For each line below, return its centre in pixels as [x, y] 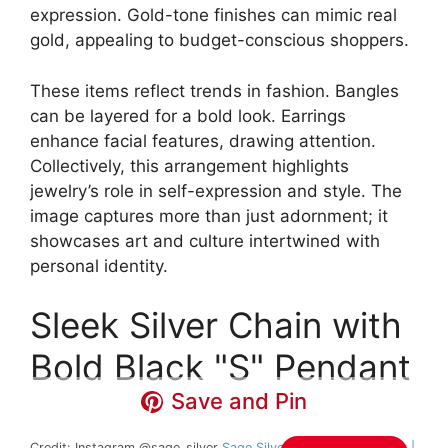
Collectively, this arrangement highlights [189, 165]
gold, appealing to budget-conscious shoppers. [219, 40]
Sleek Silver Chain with [216, 325]
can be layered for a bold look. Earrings [188, 115]
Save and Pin [239, 401]
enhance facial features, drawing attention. [203, 140]
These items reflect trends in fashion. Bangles [214, 90]
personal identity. [99, 265]
